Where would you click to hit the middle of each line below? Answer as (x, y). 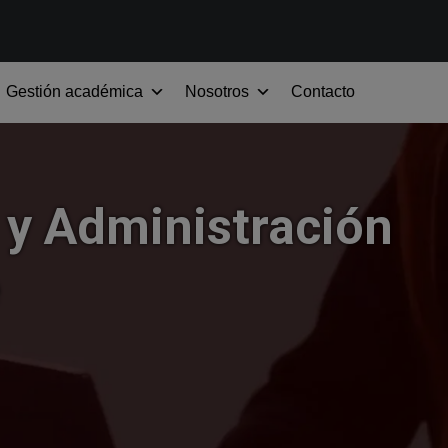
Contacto (323, 91)
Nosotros (217, 91)
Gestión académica (74, 91)
